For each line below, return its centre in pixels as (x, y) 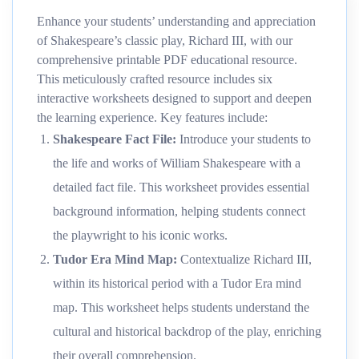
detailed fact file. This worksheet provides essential (181, 188)
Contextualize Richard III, (244, 260)
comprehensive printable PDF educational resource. (167, 60)
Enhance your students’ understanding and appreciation (176, 22)
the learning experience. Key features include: (152, 118)
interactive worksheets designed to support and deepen (174, 99)
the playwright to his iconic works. (140, 236)
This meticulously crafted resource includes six (155, 79)
